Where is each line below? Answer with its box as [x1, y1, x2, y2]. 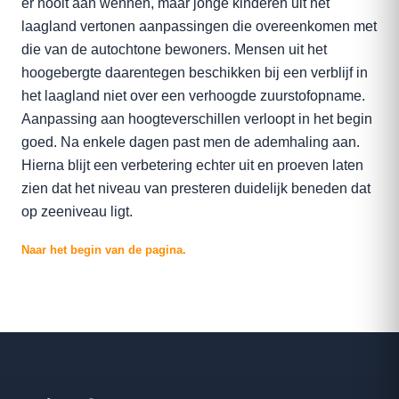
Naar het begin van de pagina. [21, 243, 186, 256]
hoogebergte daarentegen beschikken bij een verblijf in [21, 65, 368, 80]
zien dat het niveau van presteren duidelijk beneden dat [21, 181, 370, 196]
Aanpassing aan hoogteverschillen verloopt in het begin [21, 111, 372, 126]
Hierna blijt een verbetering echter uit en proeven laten [21, 158, 363, 173]
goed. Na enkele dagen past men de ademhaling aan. [21, 134, 360, 150]
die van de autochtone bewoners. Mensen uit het [21, 42, 327, 57]
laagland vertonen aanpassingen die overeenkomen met [21, 19, 377, 34]
